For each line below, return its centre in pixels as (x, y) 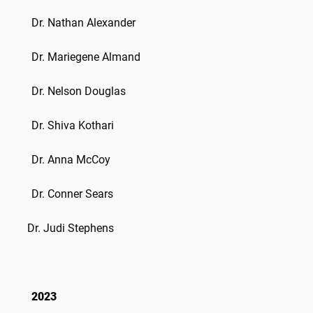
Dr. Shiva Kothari (73, 125)
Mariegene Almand (94, 57)
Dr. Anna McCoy (71, 160)
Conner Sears (80, 194)
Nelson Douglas (87, 91)
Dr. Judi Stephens (62, 228)
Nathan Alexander (92, 23)
